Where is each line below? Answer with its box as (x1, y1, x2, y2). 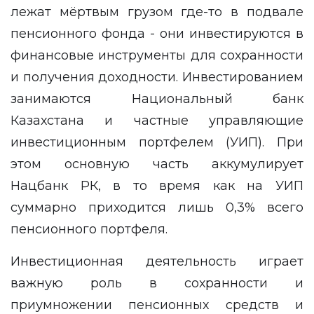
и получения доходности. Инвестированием (11, 69, 303, 85)
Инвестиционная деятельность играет (11, 254, 303, 269)
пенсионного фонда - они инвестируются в (11, 26, 303, 41)
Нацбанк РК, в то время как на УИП (11, 178, 303, 193)
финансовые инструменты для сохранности (11, 48, 303, 63)
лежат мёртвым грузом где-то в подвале (11, 4, 303, 20)
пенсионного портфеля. (11, 221, 171, 237)
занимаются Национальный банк (11, 91, 303, 107)
